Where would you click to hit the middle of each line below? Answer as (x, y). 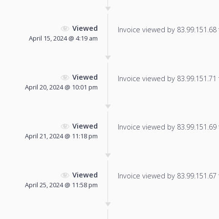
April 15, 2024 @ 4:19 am (63, 38)
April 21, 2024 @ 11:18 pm (61, 136)
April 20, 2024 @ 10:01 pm (61, 87)
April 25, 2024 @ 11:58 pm (61, 185)
